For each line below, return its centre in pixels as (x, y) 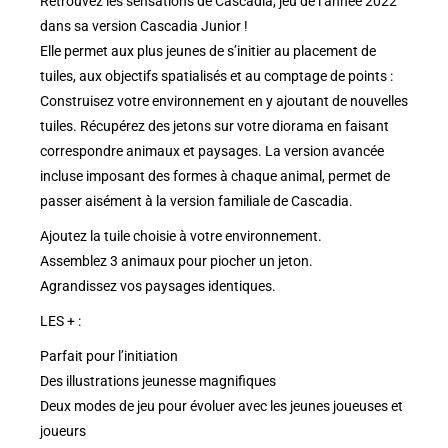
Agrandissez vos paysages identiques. (158, 285)
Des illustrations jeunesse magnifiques (158, 380)
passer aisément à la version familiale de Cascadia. (196, 200)
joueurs (63, 430)
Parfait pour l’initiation (109, 355)
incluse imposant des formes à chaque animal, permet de (215, 175)
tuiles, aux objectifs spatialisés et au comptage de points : (216, 75)
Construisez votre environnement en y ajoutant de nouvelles (224, 100)
